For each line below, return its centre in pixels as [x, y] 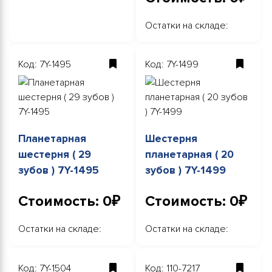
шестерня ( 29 [55, 155]
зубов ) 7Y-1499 [185, 171]
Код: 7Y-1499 [172, 65]
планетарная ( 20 [189, 155]
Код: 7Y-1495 [45, 65]
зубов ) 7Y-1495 [59, 171]
